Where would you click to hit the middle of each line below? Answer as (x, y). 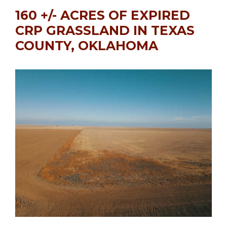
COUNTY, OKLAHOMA (87, 46)
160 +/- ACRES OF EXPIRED (103, 15)
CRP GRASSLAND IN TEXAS (105, 31)
